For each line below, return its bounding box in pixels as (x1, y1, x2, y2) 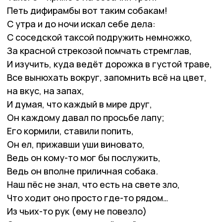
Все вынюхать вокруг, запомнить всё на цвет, (7, 71, 207, 83)
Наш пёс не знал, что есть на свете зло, (7, 178, 180, 190)
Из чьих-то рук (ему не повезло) (7, 205, 147, 217)
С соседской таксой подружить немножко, (7, 31, 192, 43)
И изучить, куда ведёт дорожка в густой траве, (7, 57, 212, 70)
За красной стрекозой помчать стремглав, (7, 44, 192, 56)
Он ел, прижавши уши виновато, (7, 138, 145, 150)
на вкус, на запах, (7, 84, 84, 97)
